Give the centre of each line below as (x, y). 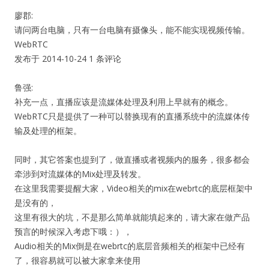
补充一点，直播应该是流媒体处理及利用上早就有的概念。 (124, 102)
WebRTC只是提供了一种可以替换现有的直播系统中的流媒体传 (132, 116)
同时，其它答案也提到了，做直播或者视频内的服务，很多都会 (132, 159)
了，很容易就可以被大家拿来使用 (77, 260)
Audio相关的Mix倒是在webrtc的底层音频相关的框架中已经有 (130, 246)
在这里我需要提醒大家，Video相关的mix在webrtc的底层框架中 (134, 188)
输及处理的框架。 (48, 131)
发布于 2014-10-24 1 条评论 (76, 59)
